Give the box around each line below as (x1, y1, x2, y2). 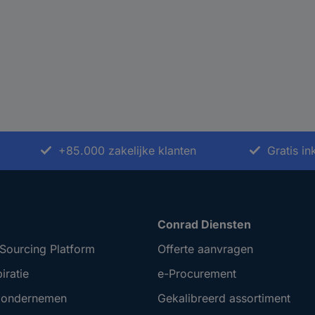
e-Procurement (157, 266, 236, 281)
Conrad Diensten (157, 217, 251, 232)
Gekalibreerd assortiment (157, 291, 290, 306)
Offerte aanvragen (157, 242, 253, 257)
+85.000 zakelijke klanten (58, 143, 196, 158)
